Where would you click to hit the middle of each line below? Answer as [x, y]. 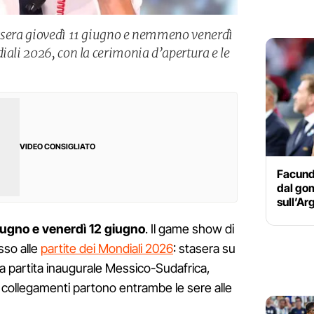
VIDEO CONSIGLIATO [57, 147]
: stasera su [204, 249]
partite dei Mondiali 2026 [107, 249]
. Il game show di [190, 229]
